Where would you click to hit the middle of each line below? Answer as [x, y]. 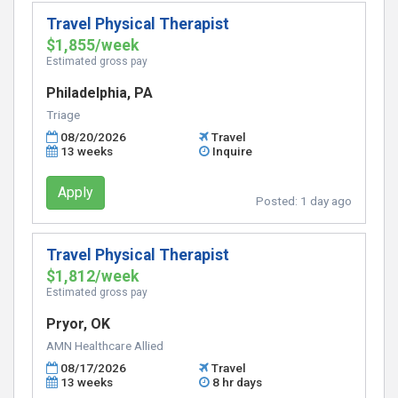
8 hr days [238, 382]
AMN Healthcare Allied [105, 346]
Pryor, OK [78, 324]
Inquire [233, 151]
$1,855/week [92, 45]
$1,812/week [92, 276]
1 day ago [326, 201]
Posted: [278, 201]
